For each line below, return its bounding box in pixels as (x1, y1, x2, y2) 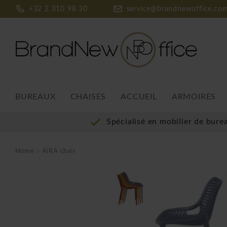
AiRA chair (42, 148, 76, 155)
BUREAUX (15, 93, 56, 101)
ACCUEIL (121, 93, 157, 101)
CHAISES (70, 93, 106, 101)
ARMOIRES (171, 93, 216, 101)
